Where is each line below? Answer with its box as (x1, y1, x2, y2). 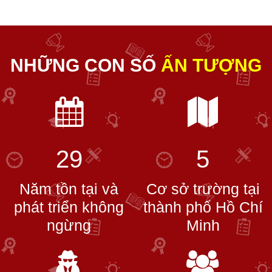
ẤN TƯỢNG (161, 55, 262, 75)
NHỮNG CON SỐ (10, 55, 156, 75)
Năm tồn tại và (19, 180, 119, 197)
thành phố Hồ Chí (143, 198, 263, 216)
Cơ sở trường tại (146, 180, 260, 197)
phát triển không (14, 198, 124, 216)
